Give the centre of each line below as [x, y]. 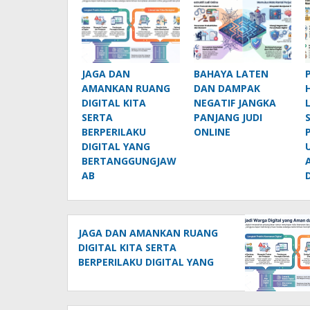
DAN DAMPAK [227, 88]
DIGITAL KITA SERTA [127, 247]
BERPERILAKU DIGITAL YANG [146, 262]
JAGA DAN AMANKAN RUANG [148, 232]
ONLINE [212, 131]
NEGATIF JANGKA [235, 102]
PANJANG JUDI [228, 117]
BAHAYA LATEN [231, 73]
